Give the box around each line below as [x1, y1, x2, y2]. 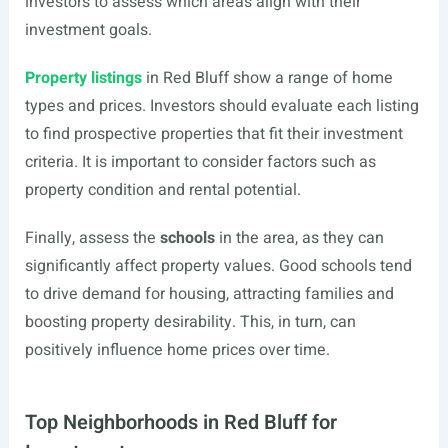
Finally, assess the [24, 226, 160, 250]
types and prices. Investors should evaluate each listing [24, 94, 419, 118]
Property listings [24, 66, 142, 90]
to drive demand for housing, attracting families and [24, 282, 394, 306]
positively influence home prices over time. [24, 338, 330, 362]
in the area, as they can [214, 226, 384, 250]
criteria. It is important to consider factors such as [24, 150, 376, 174]
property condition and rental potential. [24, 178, 301, 202]
